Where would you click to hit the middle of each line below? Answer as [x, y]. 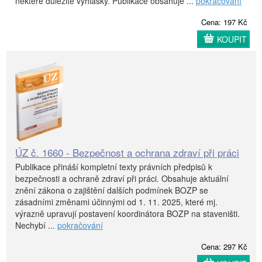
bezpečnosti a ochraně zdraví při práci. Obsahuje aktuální [122, 179]
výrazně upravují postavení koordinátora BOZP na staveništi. [127, 214]
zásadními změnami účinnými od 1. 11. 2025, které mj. [116, 202]
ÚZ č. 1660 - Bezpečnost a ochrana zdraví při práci [127, 153]
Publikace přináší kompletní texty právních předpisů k [114, 167]
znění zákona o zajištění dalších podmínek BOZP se [112, 190]
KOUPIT [232, 39]
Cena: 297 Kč [224, 247]
